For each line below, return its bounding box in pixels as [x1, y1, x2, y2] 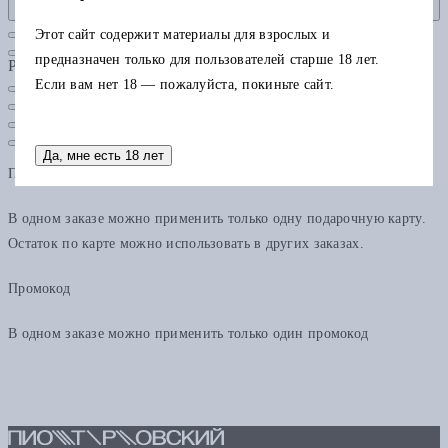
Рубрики [8, 56, 67, 74]
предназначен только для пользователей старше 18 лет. [35, 51, 380, 67]
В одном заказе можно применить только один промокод [8, 325, 369, 341]
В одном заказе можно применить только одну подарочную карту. [8, 210, 426, 226]
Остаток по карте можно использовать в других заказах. [8, 235, 364, 251]
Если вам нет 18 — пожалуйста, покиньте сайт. [35, 76, 335, 92]
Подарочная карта [8, 165, 120, 181]
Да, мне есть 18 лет [43, 147, 164, 163]
